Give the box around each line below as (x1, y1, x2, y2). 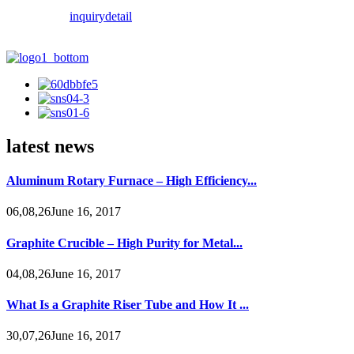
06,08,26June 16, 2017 (6, 205, 121, 219)
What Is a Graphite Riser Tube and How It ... (6, 298, 249, 312)
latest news (6, 135, 94, 156)
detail (105, 9, 132, 23)
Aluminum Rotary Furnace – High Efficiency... (6, 174, 257, 188)
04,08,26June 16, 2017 (6, 266, 121, 281)
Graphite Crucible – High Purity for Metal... (6, 235, 243, 250)
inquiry (70, 9, 105, 23)
